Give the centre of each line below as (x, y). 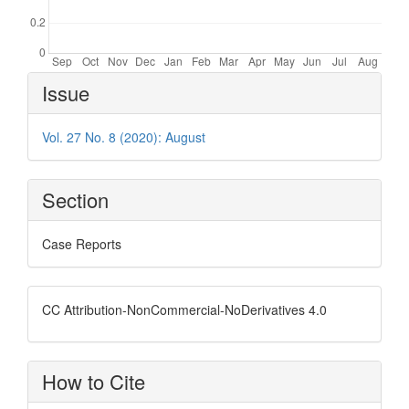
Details (57, 104)
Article (55, 82)
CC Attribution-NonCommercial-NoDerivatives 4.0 (184, 310)
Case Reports (82, 244)
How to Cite (94, 382)
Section (75, 200)
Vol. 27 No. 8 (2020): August (124, 137)
